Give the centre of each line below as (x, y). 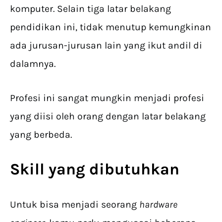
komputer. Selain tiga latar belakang (90, 9)
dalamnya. (33, 64)
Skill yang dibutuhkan (95, 169)
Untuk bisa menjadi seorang (75, 204)
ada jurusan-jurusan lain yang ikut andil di (106, 45)
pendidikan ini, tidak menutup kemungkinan (111, 27)
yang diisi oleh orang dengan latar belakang (108, 116)
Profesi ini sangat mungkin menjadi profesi (107, 98)
